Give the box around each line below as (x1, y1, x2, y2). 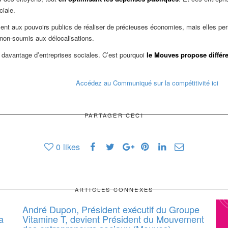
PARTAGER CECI (84, 111, 144, 120)
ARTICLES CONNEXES (74, 185, 154, 194)
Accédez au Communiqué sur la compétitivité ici (76, 78, 218, 88)
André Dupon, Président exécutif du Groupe (22, 203, 199, 216)
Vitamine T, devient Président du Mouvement (22, 212, 204, 226)
